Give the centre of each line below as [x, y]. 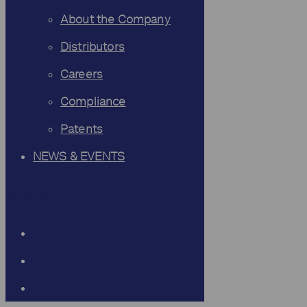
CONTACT [33, 195]
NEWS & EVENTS [79, 156]
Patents [82, 129]
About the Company [115, 19]
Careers [82, 74]
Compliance [93, 101]
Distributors [93, 47]
